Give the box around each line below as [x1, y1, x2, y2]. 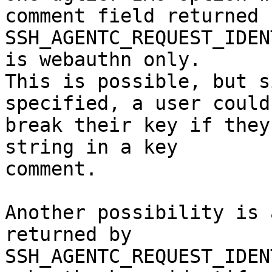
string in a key [5, 136, 178, 158]
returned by [5, 223, 132, 246]
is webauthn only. [5, 49, 201, 71]
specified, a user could [5, 92, 270, 115]
